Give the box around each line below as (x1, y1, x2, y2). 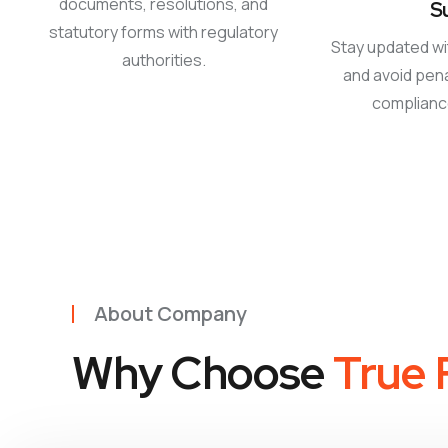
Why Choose (72, 343, 334, 403)
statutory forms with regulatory (49, 21, 279, 43)
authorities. (121, 49, 206, 71)
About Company (94, 300, 247, 327)
